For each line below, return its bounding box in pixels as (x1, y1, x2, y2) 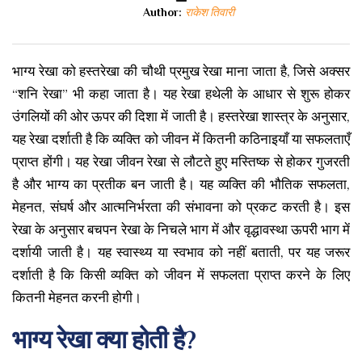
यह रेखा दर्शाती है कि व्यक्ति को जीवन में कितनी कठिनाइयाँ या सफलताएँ (12, 132, 350, 147)
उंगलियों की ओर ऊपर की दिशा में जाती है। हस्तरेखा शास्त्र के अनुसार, (12, 109, 350, 124)
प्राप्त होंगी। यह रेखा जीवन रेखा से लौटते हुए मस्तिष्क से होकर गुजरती (12, 154, 350, 170)
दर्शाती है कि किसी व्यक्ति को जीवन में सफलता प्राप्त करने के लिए (12, 267, 350, 283)
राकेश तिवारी (184, 6, 234, 19)
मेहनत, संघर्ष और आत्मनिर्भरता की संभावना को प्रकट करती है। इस (12, 200, 350, 215)
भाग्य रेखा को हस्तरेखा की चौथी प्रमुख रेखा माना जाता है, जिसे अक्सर (12, 64, 350, 79)
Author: (142, 6, 182, 19)
